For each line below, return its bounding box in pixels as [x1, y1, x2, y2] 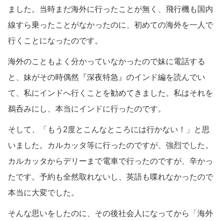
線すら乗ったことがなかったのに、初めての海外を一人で [8, 20, 213, 29]
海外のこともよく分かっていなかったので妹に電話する [8, 57, 205, 66]
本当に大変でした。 [8, 188, 79, 197]
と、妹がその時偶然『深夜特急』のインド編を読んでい [8, 73, 205, 81]
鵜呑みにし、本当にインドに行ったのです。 [8, 104, 166, 113]
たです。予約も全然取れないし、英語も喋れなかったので [8, 172, 213, 181]
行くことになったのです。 [8, 36, 103, 45]
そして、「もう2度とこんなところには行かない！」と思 [8, 125, 210, 134]
